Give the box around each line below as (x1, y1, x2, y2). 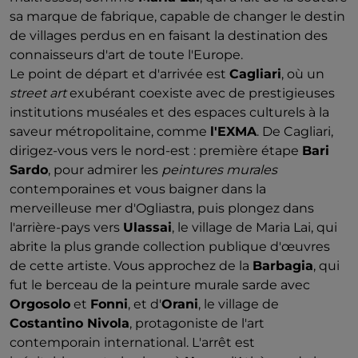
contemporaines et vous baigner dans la (10, 181, 266, 197)
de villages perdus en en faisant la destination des (10, 28, 328, 43)
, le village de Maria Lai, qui (172, 220, 337, 235)
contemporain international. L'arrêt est (10, 335, 255, 350)
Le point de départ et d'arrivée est (10, 66, 229, 82)
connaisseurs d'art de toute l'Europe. (10, 47, 243, 62)
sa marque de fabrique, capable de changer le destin (10, 9, 345, 24)
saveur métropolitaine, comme (10, 124, 210, 139)
